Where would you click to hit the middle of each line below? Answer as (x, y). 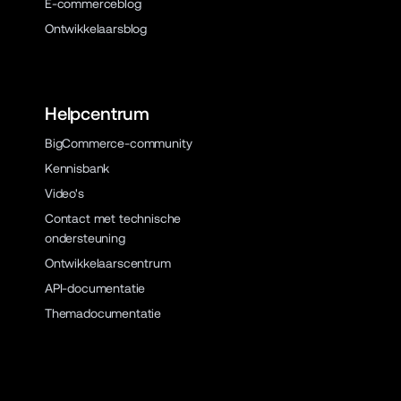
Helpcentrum (97, 114)
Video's (64, 193)
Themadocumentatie (103, 313)
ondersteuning (85, 238)
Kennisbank (77, 168)
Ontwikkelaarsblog (96, 29)
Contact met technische (113, 218)
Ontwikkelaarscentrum (107, 263)
